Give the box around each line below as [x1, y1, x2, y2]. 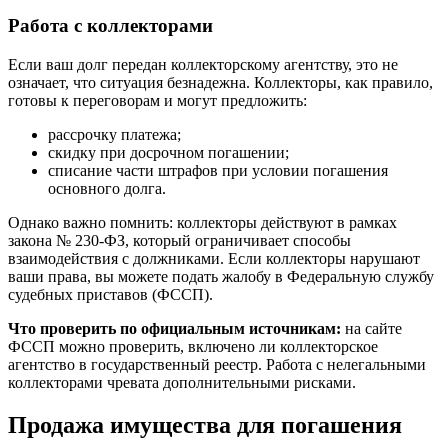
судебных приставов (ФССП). [8, 286, 213, 303]
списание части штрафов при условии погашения [48, 162, 388, 179]
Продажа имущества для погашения [8, 411, 402, 438]
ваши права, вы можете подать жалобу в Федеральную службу [8, 268, 434, 285]
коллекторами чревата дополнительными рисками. [8, 374, 356, 391]
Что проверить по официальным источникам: [8, 320, 341, 337]
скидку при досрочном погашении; [48, 144, 289, 161]
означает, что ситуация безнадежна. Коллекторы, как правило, [8, 74, 433, 91]
